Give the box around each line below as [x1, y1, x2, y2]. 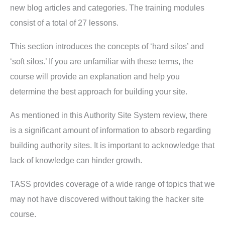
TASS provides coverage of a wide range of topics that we [10, 180, 215, 189]
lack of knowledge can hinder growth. [10, 156, 142, 165]
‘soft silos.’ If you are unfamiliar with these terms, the [10, 57, 193, 66]
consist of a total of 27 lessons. [10, 19, 119, 28]
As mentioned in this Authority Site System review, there [10, 111, 207, 120]
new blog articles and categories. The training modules [10, 4, 204, 13]
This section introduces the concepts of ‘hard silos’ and [10, 42, 204, 51]
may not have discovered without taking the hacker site [10, 195, 204, 204]
